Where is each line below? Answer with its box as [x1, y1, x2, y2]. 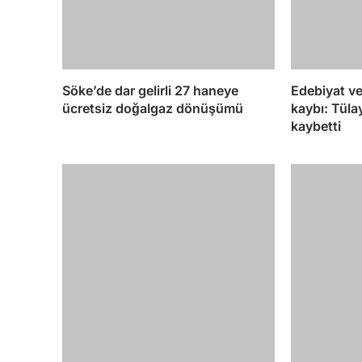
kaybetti [290, 117, 341, 134]
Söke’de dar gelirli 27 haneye [62, 82, 238, 99]
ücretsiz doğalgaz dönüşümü [62, 99, 243, 116]
